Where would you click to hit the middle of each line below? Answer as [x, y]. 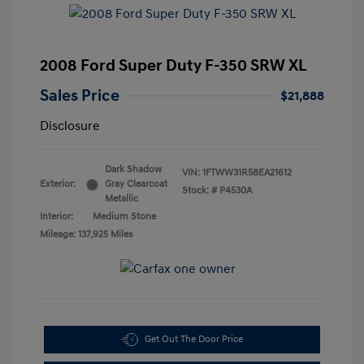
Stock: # [199, 191]
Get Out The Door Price [194, 340]
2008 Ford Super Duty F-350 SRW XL [173, 66]
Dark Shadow [133, 170]
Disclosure [70, 126]
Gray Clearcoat [136, 184]
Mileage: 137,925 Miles [86, 235]
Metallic [121, 199]
